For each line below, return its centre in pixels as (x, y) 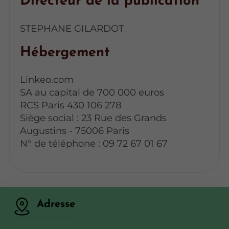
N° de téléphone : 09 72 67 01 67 (94, 144)
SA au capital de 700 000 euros (92, 93)
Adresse (56, 204)
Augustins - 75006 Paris (74, 131)
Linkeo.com (47, 80)
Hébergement (65, 53)
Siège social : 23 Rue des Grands (93, 118)
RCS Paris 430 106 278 (71, 105)
